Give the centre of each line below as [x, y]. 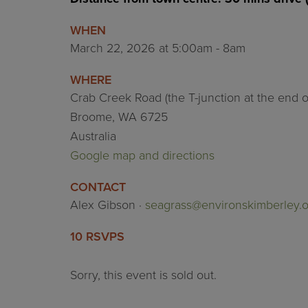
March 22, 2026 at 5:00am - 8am [158, 48]
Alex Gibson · [108, 205]
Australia [93, 136]
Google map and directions [142, 155]
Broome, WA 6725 [119, 117]
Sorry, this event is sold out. [143, 275]
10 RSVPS [97, 236]
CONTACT [98, 187]
